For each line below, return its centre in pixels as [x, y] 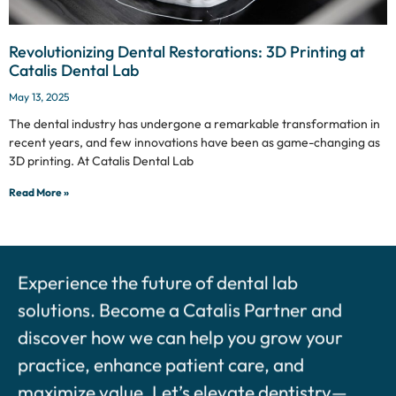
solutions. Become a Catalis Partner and [180, 304]
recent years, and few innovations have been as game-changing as [194, 142]
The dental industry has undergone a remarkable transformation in [194, 124]
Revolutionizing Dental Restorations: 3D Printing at [187, 52]
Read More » [39, 192]
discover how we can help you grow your [180, 331]
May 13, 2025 [39, 97]
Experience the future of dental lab [158, 277]
